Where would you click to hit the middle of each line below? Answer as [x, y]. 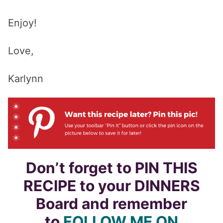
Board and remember [111, 203]
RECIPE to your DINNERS [111, 185]
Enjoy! [22, 23]
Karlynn [26, 79]
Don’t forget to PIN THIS [111, 167]
